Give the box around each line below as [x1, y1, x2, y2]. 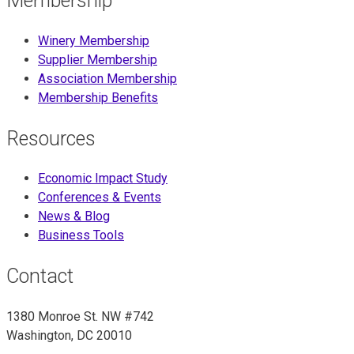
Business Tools [38, 228, 124, 243]
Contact [6, 265, 73, 288]
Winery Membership [38, 32, 149, 48]
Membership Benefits [38, 89, 158, 105]
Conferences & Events [38, 190, 161, 205]
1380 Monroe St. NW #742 [6, 308, 154, 324]
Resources [6, 126, 96, 150]
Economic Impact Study [38, 171, 168, 186]
